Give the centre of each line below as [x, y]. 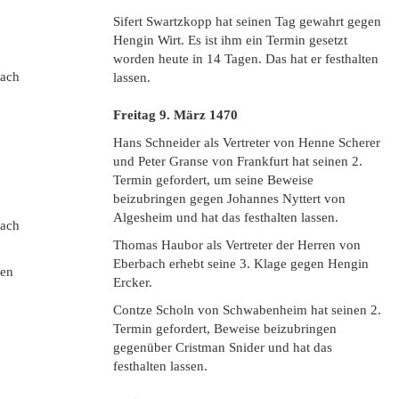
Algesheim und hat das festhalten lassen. [226, 217]
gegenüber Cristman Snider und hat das [223, 347]
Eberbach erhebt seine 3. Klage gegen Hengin [241, 264]
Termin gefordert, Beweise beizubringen [225, 329]
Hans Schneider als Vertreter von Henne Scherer [247, 142]
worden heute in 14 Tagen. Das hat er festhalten [246, 59]
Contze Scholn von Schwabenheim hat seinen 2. [247, 310]
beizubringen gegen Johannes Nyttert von [229, 199]
